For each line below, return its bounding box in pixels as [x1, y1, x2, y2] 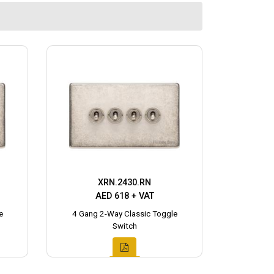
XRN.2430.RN [98, 177, 151, 188]
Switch [112, 221, 137, 231]
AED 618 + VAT [95, 190, 154, 201]
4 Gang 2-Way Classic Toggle [72, 209, 177, 218]
